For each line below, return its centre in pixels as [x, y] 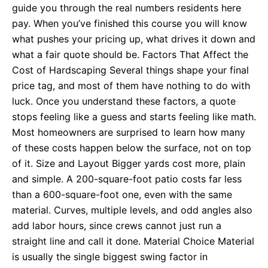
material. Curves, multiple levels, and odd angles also [132, 210]
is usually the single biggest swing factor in [110, 256]
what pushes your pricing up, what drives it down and [134, 39]
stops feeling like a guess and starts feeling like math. [134, 116]
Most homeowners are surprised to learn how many [129, 132]
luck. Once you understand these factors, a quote [124, 101]
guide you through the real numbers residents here [127, 7]
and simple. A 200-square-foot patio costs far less [127, 179]
